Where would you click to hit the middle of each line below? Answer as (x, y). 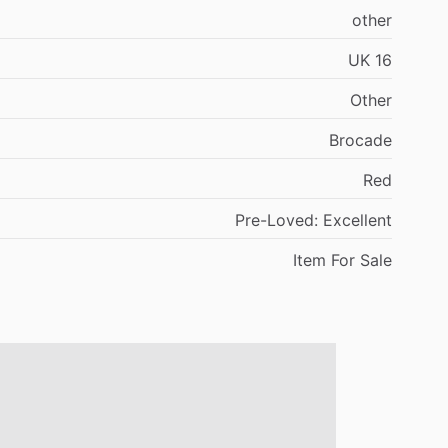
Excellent (357, 219)
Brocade (360, 139)
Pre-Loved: (276, 219)
